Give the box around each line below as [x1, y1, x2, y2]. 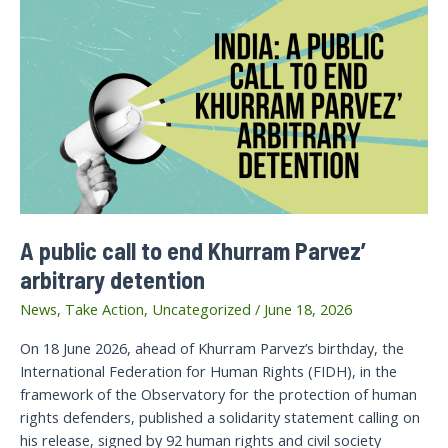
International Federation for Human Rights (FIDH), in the [20, 361, 397, 382]
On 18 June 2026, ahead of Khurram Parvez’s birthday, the [20, 338, 404, 359]
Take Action [65, 298, 144, 319]
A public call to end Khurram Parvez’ [20, 236, 366, 266]
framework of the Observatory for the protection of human [20, 384, 417, 405]
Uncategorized [152, 298, 251, 319]
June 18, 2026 [264, 298, 352, 319]
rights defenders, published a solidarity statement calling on [20, 407, 420, 428]
